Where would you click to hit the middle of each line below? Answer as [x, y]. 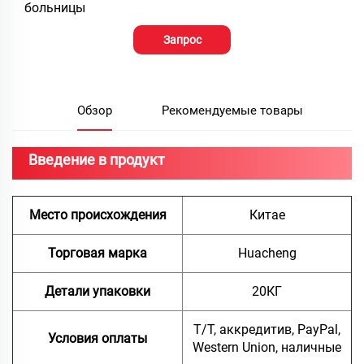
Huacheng [267, 253]
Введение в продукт [97, 159]
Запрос [182, 39]
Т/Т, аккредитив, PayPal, [267, 329]
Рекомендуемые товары [232, 110]
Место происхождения [97, 214]
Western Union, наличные [267, 347]
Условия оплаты [97, 338]
